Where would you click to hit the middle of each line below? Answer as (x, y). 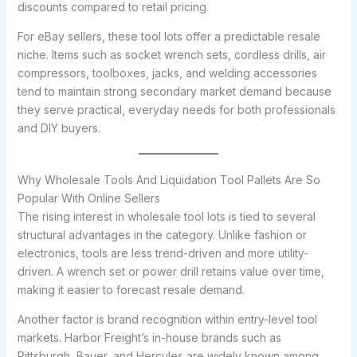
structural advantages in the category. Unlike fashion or (162, 235)
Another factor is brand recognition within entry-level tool (167, 319)
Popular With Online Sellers (88, 198)
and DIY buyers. (59, 128)
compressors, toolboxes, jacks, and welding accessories (167, 73)
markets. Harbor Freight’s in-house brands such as (149, 337)
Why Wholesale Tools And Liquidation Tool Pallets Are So (169, 180)
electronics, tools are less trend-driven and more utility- (163, 253)
